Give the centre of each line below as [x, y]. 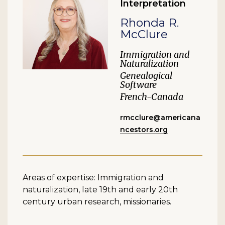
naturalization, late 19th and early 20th [100, 189]
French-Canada [152, 97]
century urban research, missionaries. [97, 201]
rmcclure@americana [160, 118]
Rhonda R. [149, 23]
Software [138, 85]
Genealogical [146, 76]
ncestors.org [144, 130]
